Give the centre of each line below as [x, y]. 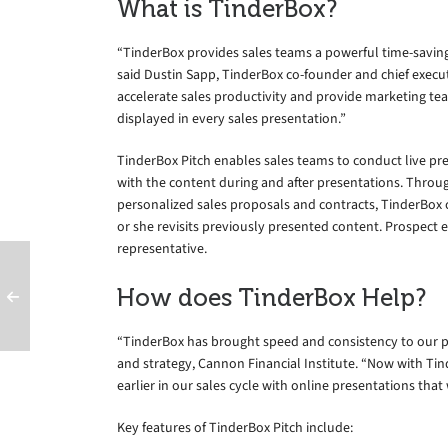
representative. [162, 248]
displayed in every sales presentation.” [231, 118]
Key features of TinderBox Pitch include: [235, 427]
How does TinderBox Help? [271, 297]
